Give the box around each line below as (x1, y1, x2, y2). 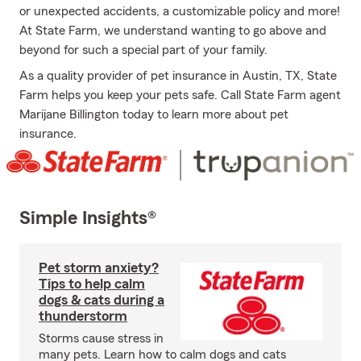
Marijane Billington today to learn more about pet (19, 108, 288, 121)
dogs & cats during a (39, 293, 164, 308)
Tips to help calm (39, 276, 145, 292)
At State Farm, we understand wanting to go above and (19, 24, 326, 37)
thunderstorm (39, 309, 127, 324)
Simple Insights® (19, 209, 156, 229)
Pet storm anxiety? (39, 260, 159, 276)
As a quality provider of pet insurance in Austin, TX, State (19, 69, 337, 82)
